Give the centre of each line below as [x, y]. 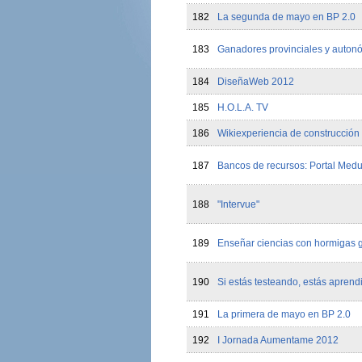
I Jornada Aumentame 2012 [278, 340]
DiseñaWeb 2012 [255, 82]
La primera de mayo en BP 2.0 [284, 314]
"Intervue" [238, 204]
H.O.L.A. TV [242, 107]
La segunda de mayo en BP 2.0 [286, 17]
